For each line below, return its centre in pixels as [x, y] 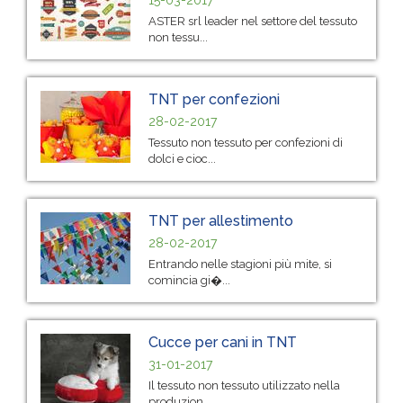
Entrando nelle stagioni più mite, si [240, 264]
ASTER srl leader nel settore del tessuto [253, 21]
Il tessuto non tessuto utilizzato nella [244, 385]
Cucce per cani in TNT [223, 342]
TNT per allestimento [221, 220]
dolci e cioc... [182, 158]
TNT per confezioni [214, 99]
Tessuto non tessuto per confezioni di [246, 142]
